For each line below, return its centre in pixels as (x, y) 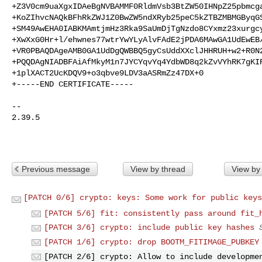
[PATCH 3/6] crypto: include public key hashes (149, 228)
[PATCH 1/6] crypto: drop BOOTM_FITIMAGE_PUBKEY (151, 242)
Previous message (56, 169)
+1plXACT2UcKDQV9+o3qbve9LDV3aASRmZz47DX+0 (108, 73)
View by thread (158, 169)
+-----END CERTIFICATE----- (73, 84)
